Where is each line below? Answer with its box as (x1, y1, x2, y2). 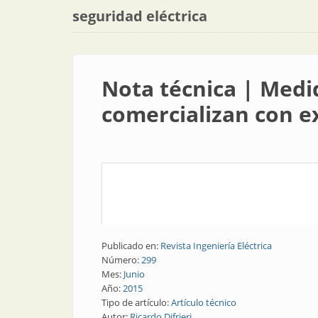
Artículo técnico (171, 296, 236, 309)
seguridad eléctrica (72, 6, 207, 26)
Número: (102, 253, 141, 266)
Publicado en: (102, 239, 160, 252)
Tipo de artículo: (102, 296, 171, 309)
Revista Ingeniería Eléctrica (160, 239, 272, 252)
